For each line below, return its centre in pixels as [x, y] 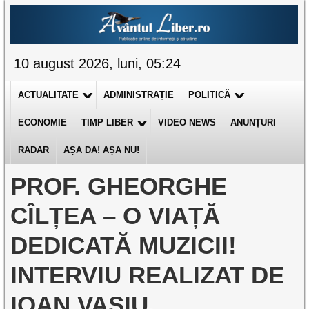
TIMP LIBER [108, 122]
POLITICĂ [210, 95]
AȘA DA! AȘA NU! [102, 150]
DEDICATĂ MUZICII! [124, 245]
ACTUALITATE [49, 95]
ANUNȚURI [253, 122]
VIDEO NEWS [187, 122]
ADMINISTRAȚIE [139, 95]
